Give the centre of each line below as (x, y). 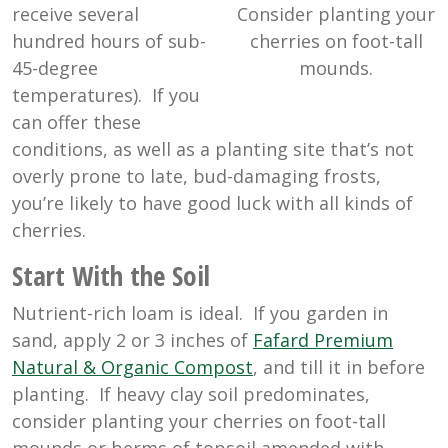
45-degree (55, 68)
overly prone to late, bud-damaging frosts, (196, 176)
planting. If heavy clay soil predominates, (191, 394)
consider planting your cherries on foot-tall (199, 421)
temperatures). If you (106, 95)
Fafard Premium (323, 340)
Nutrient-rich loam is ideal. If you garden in (200, 313)
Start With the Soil (111, 276)
